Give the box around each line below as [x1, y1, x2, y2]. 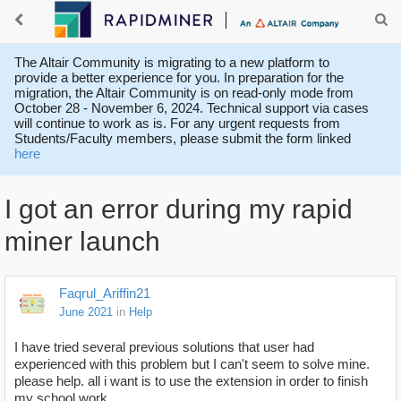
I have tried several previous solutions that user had [14, 339, 314, 355]
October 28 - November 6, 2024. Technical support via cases [14, 100, 369, 115]
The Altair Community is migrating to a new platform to [14, 55, 329, 70]
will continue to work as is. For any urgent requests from [14, 115, 340, 131]
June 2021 [59, 305, 113, 320]
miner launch [4, 226, 160, 257]
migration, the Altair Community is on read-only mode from [14, 85, 354, 100]
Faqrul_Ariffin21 [59, 286, 150, 302]
